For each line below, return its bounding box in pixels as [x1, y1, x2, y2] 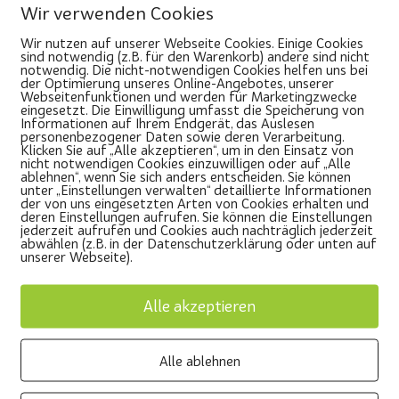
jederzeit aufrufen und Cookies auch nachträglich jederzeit [20, 221, 373, 237]
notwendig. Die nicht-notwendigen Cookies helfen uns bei [20, 61, 368, 77]
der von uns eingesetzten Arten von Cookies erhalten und [20, 194, 369, 210]
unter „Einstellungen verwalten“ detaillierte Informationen [20, 181, 371, 197]
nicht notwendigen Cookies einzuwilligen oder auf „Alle [20, 154, 351, 170]
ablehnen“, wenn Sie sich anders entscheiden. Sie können [20, 167, 351, 183]
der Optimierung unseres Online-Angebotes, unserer [20, 74, 334, 90]
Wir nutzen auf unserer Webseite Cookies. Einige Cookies [20, 34, 363, 50]
